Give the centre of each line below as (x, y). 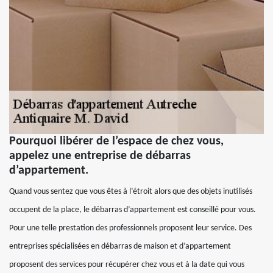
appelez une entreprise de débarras (100, 156)
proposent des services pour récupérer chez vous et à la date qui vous (127, 265)
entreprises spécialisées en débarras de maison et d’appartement (120, 247)
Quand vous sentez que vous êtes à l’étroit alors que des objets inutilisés (131, 192)
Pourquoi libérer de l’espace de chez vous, (116, 142)
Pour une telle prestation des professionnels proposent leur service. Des (130, 229)
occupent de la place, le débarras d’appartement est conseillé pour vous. (133, 210)
